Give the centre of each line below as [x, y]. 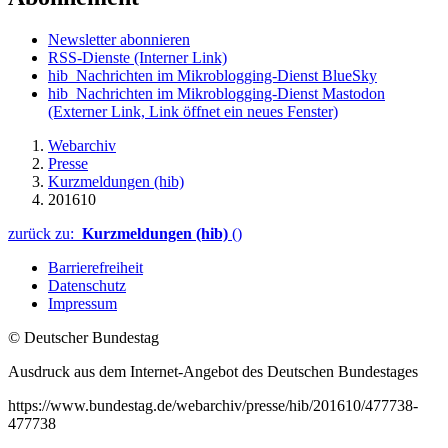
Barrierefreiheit [95, 267]
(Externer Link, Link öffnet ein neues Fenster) [193, 111]
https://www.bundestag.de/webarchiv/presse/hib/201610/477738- [213, 405]
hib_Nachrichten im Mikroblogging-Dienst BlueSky [212, 75]
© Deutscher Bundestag [83, 337]
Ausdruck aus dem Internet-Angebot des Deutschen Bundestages [213, 371]
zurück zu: [45, 233]
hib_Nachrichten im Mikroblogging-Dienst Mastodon [216, 93]
